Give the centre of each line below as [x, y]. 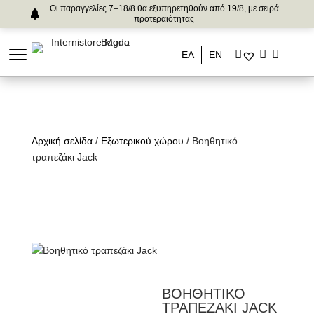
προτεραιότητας [164, 19]
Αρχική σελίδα [62, 141]
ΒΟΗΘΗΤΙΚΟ [204, 294]
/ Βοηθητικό [210, 141]
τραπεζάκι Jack [64, 157]
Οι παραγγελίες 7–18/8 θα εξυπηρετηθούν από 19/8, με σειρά [164, 8]
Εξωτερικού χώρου [142, 141]
